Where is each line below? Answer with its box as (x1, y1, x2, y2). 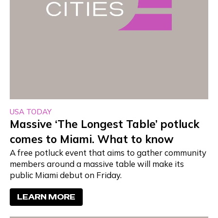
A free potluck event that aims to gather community (9, 147, 206, 158)
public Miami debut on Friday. (9, 169, 122, 180)
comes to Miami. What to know (9, 132, 174, 146)
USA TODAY (9, 107, 52, 116)
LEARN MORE (17, 192, 75, 201)
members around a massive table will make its (9, 158, 184, 169)
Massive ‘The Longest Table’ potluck (9, 117, 200, 131)
